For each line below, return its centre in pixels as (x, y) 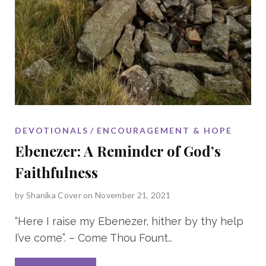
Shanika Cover (53, 195)
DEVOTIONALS (52, 130)
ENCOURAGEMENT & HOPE (164, 130)
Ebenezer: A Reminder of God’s (118, 151)
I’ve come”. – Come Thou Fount (91, 237)
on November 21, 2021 (127, 195)
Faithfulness (56, 172)
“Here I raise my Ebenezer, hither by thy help (129, 221)
